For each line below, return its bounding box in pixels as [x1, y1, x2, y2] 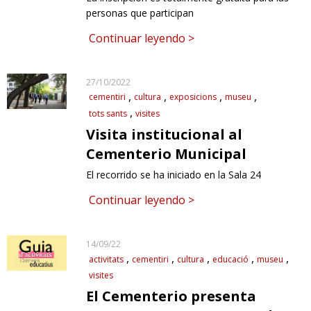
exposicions [169, 91, 217, 103]
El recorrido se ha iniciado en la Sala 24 [86, 168, 262, 182]
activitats [89, 253, 124, 265]
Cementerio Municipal [86, 144, 247, 164]
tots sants [89, 108, 128, 120]
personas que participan [86, 6, 194, 19]
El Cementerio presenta [86, 287, 257, 306]
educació [212, 253, 249, 265]
